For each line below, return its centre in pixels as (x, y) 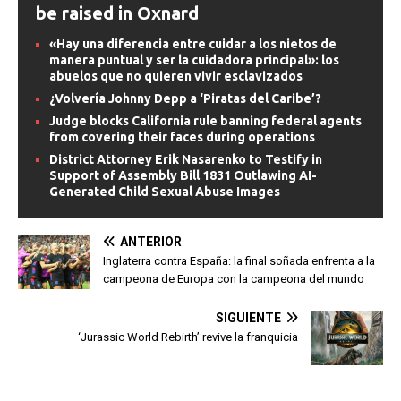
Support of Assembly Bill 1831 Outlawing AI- (183, 175)
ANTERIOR (151, 241)
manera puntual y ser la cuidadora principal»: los (194, 60)
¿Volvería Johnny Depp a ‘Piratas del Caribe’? (185, 98)
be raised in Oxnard (117, 13)
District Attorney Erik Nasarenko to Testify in (186, 159)
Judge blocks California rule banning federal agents (205, 120)
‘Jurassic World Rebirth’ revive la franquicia (188, 337)
